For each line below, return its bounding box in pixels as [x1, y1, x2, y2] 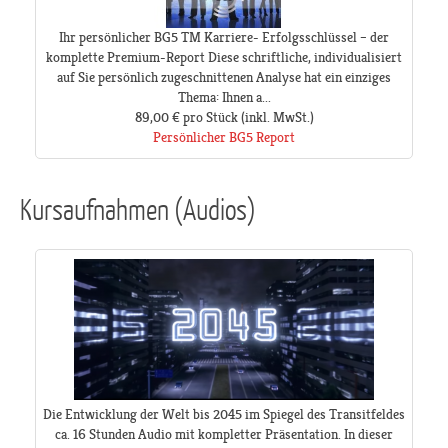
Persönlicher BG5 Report [153, 129, 295, 146]
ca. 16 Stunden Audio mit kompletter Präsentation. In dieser [55, 426, 393, 443]
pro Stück [182, 109, 238, 126]
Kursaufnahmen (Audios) [20, 191, 256, 226]
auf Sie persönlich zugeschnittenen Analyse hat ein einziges [57, 69, 391, 86]
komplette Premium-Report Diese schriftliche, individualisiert [46, 49, 402, 66]
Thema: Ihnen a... [177, 89, 271, 106]
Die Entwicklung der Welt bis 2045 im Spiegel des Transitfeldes [43, 406, 405, 423]
